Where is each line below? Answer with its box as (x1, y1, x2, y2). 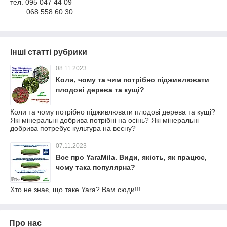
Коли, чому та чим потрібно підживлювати (56, 75, 209, 84)
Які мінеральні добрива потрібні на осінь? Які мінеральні (10, 116, 199, 124)
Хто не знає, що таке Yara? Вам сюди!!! (10, 185, 141, 194)
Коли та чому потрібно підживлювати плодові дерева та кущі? (10, 108, 215, 116)
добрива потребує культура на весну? (10, 124, 136, 132)
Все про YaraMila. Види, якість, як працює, (56, 153, 207, 161)
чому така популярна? (56, 163, 135, 171)
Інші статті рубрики (10, 48, 87, 56)
